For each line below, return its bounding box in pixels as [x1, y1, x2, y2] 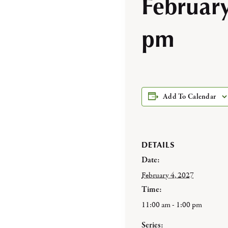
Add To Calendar [163, 92, 216, 102]
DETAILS [141, 139, 175, 150]
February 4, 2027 [141, 170, 194, 180]
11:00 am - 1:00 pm [141, 199, 202, 210]
